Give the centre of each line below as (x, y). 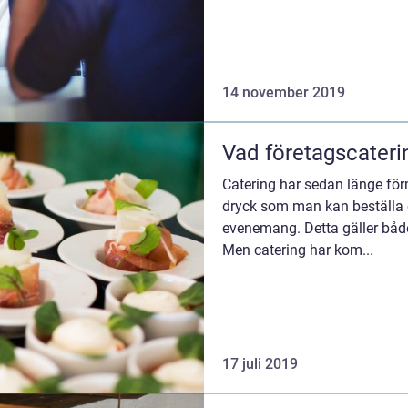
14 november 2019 (284, 92)
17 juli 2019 (260, 364)
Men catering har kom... (298, 250)
